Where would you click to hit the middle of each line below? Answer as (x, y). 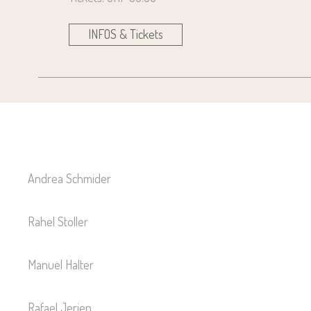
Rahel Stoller (58, 221)
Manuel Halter (61, 264)
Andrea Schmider (69, 178)
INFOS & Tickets (125, 34)
